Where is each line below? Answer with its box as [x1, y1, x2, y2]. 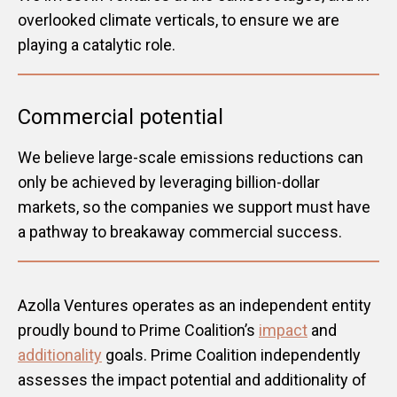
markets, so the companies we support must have [18, 198, 370, 217]
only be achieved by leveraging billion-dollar [18, 173, 320, 192]
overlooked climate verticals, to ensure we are [18, 11, 339, 30]
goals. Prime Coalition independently [102, 346, 361, 365]
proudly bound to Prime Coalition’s [18, 321, 259, 340]
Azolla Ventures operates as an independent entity [18, 296, 371, 315]
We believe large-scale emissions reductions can [18, 148, 363, 167]
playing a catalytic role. [18, 35, 175, 55]
